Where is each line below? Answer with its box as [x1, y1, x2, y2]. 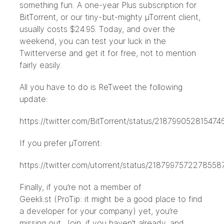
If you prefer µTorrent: [19, 138, 102, 148]
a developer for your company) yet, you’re [19, 206, 178, 216]
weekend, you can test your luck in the [19, 36, 166, 46]
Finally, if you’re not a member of [19, 182, 141, 192]
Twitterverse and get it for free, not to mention [19, 48, 196, 58]
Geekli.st [19, 194, 51, 204]
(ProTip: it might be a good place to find [51, 194, 202, 204]
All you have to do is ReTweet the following [19, 82, 182, 92]
